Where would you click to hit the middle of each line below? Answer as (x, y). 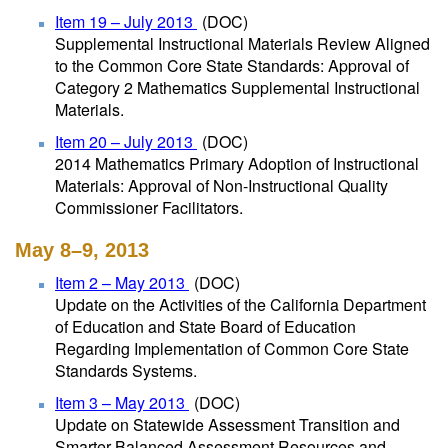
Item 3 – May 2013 (122, 402)
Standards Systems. (126, 370)
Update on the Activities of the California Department (240, 304)
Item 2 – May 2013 (122, 282)
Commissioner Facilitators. (149, 207)
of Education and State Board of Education (205, 326)
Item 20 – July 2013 (126, 141)
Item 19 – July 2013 (126, 21)
